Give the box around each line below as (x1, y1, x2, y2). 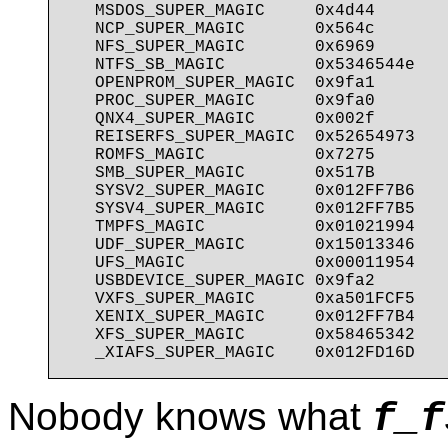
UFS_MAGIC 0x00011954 (65, 253, 415, 272)
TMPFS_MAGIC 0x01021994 (65, 217, 415, 236)
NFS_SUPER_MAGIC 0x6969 (65, 37, 375, 56)
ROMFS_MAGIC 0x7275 (65, 145, 375, 164)
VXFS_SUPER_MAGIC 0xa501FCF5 (65, 289, 415, 308)
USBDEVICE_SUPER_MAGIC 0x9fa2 (65, 271, 375, 290)
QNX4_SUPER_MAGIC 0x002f (65, 109, 375, 128)
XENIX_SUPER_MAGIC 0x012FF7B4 (65, 307, 415, 326)
